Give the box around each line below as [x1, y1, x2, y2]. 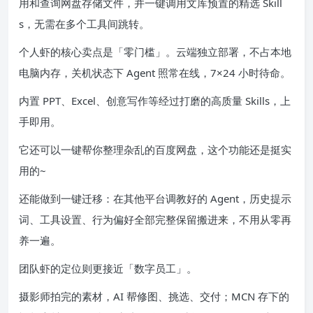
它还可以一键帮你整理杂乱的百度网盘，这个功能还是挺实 [19, 142, 291, 156]
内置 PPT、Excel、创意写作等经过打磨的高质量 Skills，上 [19, 93, 291, 108]
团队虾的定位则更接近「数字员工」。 [19, 261, 197, 275]
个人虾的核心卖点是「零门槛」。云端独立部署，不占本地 [19, 44, 291, 59]
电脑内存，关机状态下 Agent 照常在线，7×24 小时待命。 [19, 65, 291, 80]
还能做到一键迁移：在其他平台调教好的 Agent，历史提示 [19, 191, 291, 205]
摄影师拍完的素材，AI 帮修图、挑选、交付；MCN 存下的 [19, 289, 289, 303]
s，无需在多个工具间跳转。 [19, 16, 150, 31]
